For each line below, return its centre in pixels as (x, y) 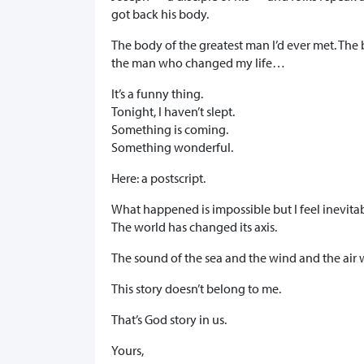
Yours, (128, 351)
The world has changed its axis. (194, 227)
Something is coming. (170, 130)
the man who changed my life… (198, 63)
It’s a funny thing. (157, 94)
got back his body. (160, 14)
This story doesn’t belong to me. (196, 289)
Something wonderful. (172, 147)
